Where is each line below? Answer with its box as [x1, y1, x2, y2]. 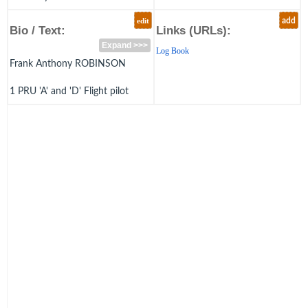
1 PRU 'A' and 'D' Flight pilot [10, 86, 129, 96]
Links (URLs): [156, 23, 231, 37]
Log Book [156, 46, 189, 56]
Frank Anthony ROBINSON [10, 58, 126, 69]
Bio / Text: [10, 23, 65, 37]
